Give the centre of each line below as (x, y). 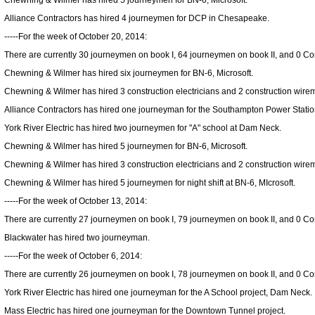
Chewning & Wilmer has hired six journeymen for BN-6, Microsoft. (129, 73)
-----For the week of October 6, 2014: (73, 256)
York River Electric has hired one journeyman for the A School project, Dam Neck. (158, 292)
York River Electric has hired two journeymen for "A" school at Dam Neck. (143, 128)
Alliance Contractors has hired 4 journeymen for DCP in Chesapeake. (137, 18)
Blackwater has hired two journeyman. (77, 238)
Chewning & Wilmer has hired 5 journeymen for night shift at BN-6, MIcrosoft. (150, 183)
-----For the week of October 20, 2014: (76, 37)
